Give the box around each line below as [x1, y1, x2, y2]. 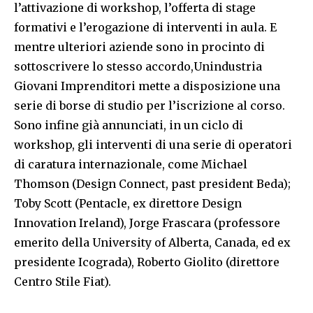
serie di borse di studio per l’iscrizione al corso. [14, 99, 285, 113]
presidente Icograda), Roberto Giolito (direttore [14, 255, 279, 270]
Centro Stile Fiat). [14, 275, 111, 289]
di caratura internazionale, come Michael [14, 157, 247, 172]
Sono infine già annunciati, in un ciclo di [14, 118, 243, 133]
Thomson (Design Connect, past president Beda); [14, 177, 291, 191]
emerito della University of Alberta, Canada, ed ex [14, 235, 291, 250]
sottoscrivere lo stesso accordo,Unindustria [14, 59, 262, 74]
